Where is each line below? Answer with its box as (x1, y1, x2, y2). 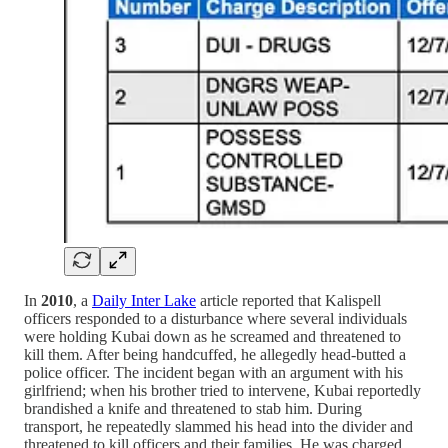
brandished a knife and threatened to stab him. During (24, 400, 362, 418)
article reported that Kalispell (196, 292, 381, 310)
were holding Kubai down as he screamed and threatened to (24, 328, 401, 346)
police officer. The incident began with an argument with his (24, 364, 403, 382)
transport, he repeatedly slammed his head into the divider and (24, 418, 413, 436)
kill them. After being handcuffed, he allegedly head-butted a (24, 346, 406, 364)
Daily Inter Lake (92, 292, 196, 310)
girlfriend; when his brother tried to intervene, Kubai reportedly (24, 382, 421, 400)
